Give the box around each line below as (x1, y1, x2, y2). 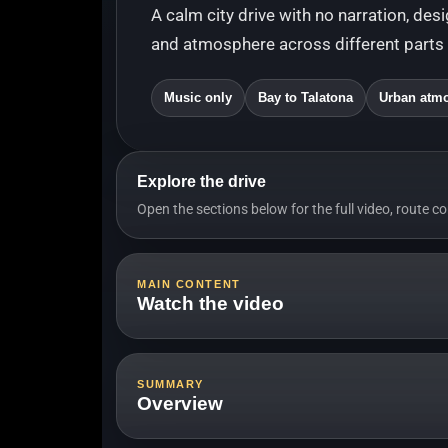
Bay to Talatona (258, 90, 353, 105)
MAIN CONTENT (137, 277, 241, 290)
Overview (137, 392, 223, 414)
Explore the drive (137, 173, 266, 190)
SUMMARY (137, 377, 204, 390)
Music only (164, 90, 232, 105)
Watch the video (137, 292, 284, 314)
